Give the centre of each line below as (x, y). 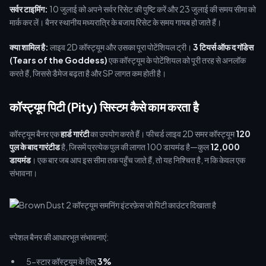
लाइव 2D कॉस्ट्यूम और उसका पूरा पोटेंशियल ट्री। (121, 47)
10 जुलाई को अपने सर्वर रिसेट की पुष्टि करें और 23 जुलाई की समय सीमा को (152, 9)
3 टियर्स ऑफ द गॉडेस (223, 47)
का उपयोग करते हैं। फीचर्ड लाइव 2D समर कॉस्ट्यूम (162, 134)
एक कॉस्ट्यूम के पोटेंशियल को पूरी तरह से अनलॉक (177, 60)
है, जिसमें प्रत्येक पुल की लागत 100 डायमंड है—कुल (135, 147)
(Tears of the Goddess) (58, 60)
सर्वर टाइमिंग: (29, 9)
